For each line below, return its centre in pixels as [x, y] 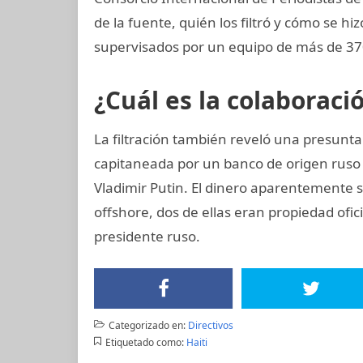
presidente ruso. [147, 236]
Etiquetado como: [144, 342]
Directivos [210, 325]
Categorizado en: [147, 325]
